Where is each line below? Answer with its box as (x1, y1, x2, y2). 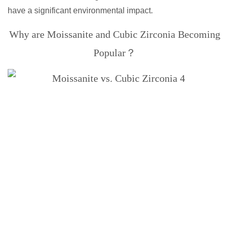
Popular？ (93, 47, 136, 59)
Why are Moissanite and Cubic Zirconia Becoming (9, 29, 220, 40)
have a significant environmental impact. (8, 6, 153, 15)
